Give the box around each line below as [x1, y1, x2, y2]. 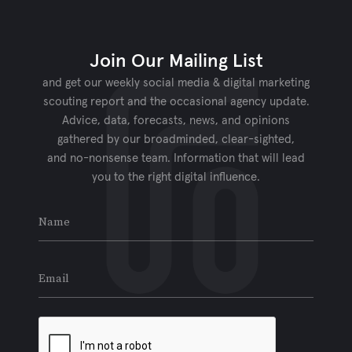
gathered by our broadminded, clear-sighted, [57, 133, 295, 145]
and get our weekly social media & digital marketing [42, 76, 310, 89]
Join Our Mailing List [89, 51, 263, 71]
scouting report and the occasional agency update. [42, 95, 310, 108]
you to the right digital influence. [92, 170, 260, 183]
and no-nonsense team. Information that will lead [47, 152, 305, 164]
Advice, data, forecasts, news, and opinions [62, 114, 290, 126]
